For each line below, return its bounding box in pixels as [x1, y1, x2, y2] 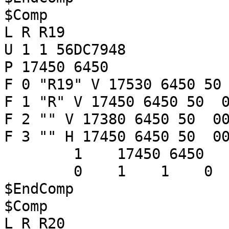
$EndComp [4, 180, 74, 197]
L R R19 [4, 24, 65, 41]
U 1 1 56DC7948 [4, 41, 126, 58]
